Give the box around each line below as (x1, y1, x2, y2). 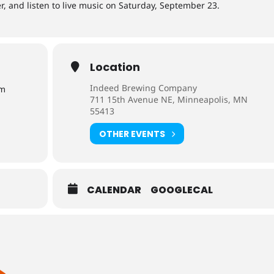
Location (90, 59, 141, 75)
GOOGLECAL (150, 183, 213, 197)
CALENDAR (87, 183, 142, 197)
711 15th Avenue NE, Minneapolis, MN (90, 94, 248, 105)
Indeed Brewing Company (90, 82, 198, 94)
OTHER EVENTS (99, 127, 166, 140)
